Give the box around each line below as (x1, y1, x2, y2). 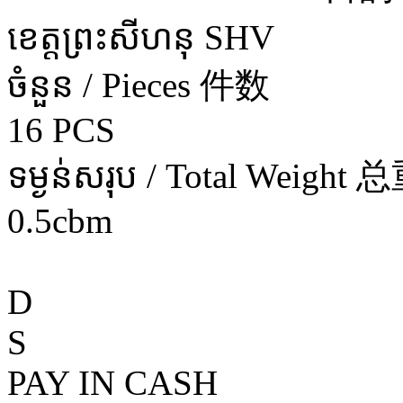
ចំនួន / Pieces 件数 (7, 66, 270, 104)
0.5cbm (7, 201, 112, 240)
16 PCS (7, 111, 115, 149)
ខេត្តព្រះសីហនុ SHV (7, 18, 274, 57)
